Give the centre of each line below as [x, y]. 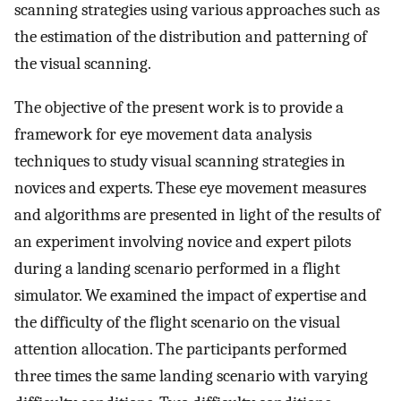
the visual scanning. [83, 64]
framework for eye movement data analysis [163, 134]
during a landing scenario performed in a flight [177, 268]
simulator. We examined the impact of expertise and [191, 295]
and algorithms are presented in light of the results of [197, 214]
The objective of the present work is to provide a [179, 107]
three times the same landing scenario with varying [191, 375]
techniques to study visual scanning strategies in [180, 161]
